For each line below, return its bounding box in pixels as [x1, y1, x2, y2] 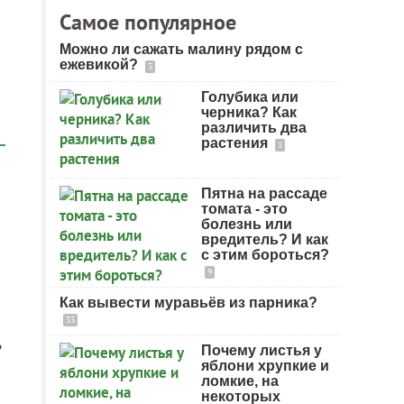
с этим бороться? [201, 247, 329, 262]
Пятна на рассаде [201, 186, 327, 201]
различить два [201, 120, 307, 135]
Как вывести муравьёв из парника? [60, 295, 317, 310]
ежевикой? [60, 57, 142, 72]
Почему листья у [201, 343, 322, 358]
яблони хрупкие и [201, 358, 329, 373]
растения [201, 135, 271, 151]
